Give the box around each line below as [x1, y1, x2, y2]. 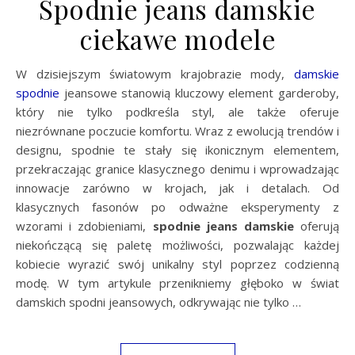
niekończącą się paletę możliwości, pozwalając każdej [16, 237, 339, 254]
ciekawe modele [79, 21, 276, 57]
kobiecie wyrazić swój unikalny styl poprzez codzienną [16, 256, 339, 273]
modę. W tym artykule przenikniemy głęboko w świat [16, 275, 339, 292]
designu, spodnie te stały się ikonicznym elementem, [16, 142, 339, 158]
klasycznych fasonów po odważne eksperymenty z [16, 199, 339, 216]
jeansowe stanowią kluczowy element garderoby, [59, 85, 339, 101]
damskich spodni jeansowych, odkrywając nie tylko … [16, 294, 301, 311]
